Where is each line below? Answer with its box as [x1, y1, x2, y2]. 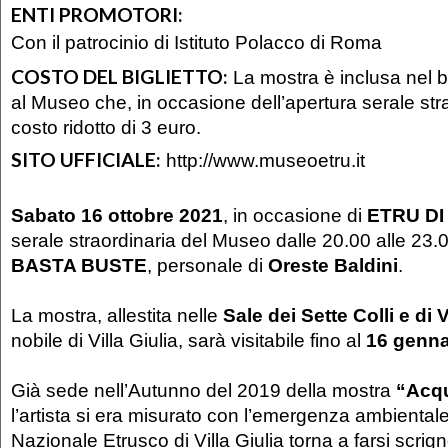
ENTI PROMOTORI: [11, 2, 183, 26]
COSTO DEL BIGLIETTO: [11, 64, 228, 88]
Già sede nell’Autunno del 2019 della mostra [11, 378, 396, 401]
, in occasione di [223, 203, 362, 226]
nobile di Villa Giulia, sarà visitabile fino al [11, 328, 366, 351]
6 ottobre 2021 [92, 203, 223, 226]
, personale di [147, 253, 268, 276]
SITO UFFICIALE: [11, 148, 161, 172]
